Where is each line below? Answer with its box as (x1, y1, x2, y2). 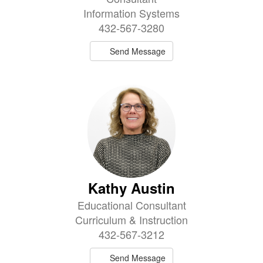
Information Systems (83, 5, 180, 21)
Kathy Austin (88, 178, 175, 198)
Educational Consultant (77, 197, 186, 213)
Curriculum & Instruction (75, 212, 188, 228)
